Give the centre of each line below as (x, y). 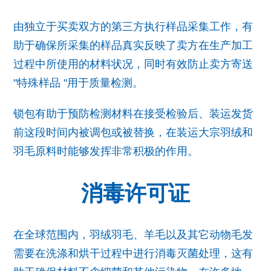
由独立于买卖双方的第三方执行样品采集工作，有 (133, 27)
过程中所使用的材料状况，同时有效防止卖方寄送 (133, 64)
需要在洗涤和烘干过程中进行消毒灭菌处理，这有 (133, 254)
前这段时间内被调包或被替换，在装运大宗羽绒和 (133, 133)
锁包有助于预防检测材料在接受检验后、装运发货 (133, 114)
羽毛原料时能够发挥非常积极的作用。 (106, 152)
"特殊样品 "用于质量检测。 (80, 83)
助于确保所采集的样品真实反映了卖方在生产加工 (133, 46)
